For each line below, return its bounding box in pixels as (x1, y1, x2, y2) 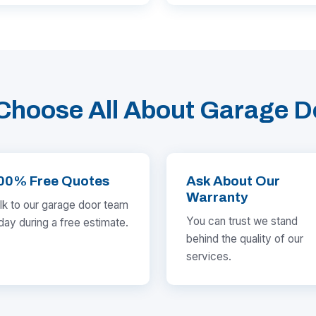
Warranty (186, 190, 248, 205)
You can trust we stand (186, 214, 298, 229)
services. (186, 250, 231, 264)
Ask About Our (186, 174, 280, 189)
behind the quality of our (186, 232, 303, 246)
